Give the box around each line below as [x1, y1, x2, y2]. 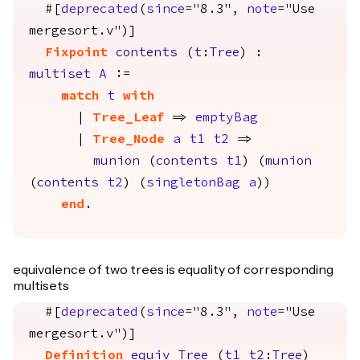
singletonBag [146, 177, 240, 190]
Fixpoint [45, 47, 108, 59]
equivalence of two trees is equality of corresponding [13, 264, 333, 276]
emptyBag [195, 112, 258, 125]
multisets [13, 280, 69, 292]
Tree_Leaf [92, 112, 164, 125]
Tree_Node [92, 133, 165, 146]
